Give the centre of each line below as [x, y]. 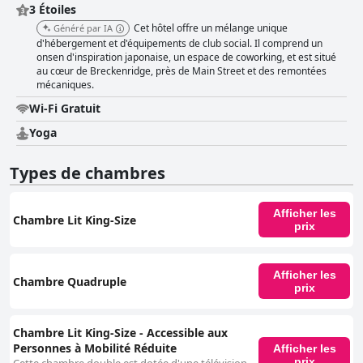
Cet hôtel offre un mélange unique [211, 28]
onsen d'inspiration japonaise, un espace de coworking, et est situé [186, 58]
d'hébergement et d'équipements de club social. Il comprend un [179, 44]
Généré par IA [83, 28]
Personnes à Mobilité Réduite [95, 348]
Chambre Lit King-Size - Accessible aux [120, 333]
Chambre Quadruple [70, 281]
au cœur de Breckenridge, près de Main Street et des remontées [181, 71]
